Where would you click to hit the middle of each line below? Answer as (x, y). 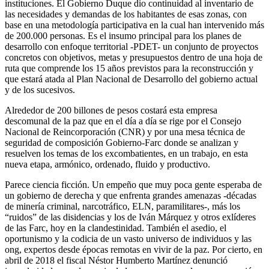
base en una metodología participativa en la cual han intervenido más (134, 25)
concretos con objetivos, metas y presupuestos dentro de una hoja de (134, 57)
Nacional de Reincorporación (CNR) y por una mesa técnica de (125, 131)
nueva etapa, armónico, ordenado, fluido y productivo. (107, 164)
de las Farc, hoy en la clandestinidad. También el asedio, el (116, 228)
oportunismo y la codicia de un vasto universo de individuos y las (128, 238)
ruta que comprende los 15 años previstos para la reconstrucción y (129, 68)
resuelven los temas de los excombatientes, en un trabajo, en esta (126, 153)
